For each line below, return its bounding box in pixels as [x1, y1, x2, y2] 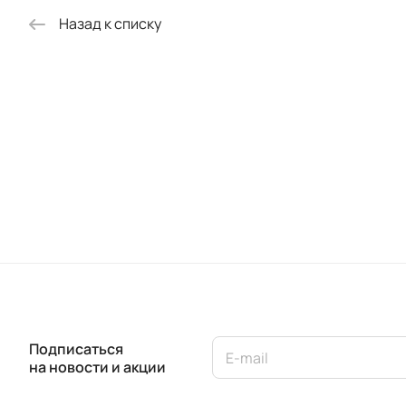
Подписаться [29, 338, 123, 359]
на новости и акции [29, 356, 166, 377]
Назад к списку [59, 14, 161, 34]
